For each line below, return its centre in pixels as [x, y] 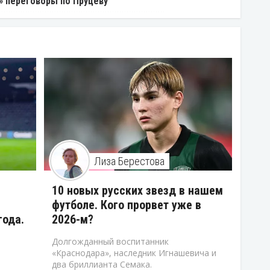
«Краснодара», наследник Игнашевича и [134, 253]
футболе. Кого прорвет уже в [127, 205]
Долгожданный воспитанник [110, 242]
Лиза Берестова [129, 162]
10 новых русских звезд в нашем [137, 191]
